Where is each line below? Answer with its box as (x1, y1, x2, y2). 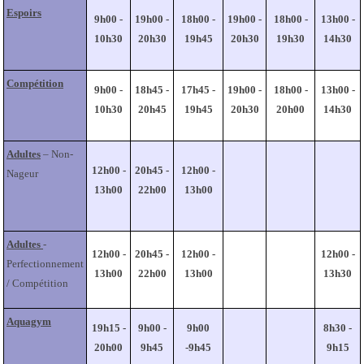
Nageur (6, 167, 38, 180)
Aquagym (6, 314, 51, 327)
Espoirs (6, 6, 41, 19)
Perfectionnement (6, 257, 84, 270)
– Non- (41, 147, 73, 160)
